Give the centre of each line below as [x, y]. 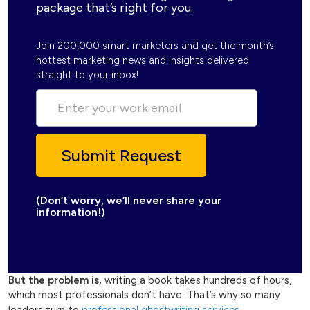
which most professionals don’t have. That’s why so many [144, 295]
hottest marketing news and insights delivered [143, 61]
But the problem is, [55, 281]
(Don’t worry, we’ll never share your [129, 201]
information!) [71, 212]
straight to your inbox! [87, 75]
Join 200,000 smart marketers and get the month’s [155, 46]
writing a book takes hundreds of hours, [197, 281]
